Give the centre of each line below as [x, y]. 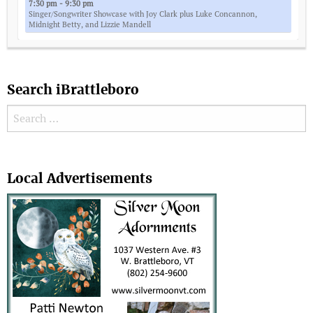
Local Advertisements [80, 179]
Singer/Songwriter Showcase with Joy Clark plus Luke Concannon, [143, 14]
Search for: [34, 115]
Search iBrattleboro [73, 90]
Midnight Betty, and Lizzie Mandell [90, 25]
